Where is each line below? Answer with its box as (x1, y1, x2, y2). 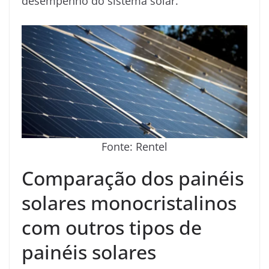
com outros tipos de (22, 214, 202, 240)
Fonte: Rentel (101, 139, 168, 154)
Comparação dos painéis (22, 165, 244, 191)
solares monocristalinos (22, 189, 237, 216)
